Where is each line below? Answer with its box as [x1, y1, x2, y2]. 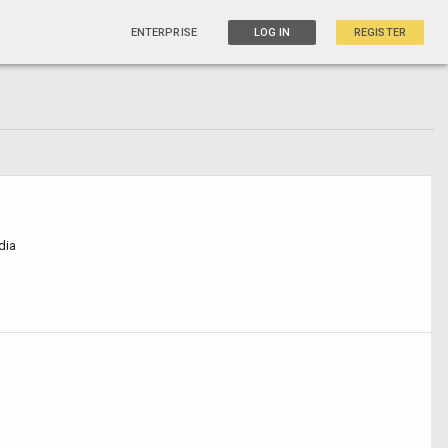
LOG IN [253, 25, 291, 39]
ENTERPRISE [130, 25, 197, 39]
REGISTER [354, 25, 406, 39]
